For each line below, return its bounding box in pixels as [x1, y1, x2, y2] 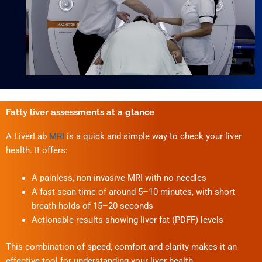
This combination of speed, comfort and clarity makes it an [6, 242, 237, 253]
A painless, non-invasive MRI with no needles [31, 173, 206, 184]
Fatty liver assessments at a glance [6, 107, 154, 117]
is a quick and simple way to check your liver [64, 131, 242, 142]
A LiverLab [6, 131, 49, 142]
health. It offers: [6, 145, 68, 156]
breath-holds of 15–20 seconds [31, 201, 153, 212]
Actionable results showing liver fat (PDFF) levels [31, 215, 223, 226]
